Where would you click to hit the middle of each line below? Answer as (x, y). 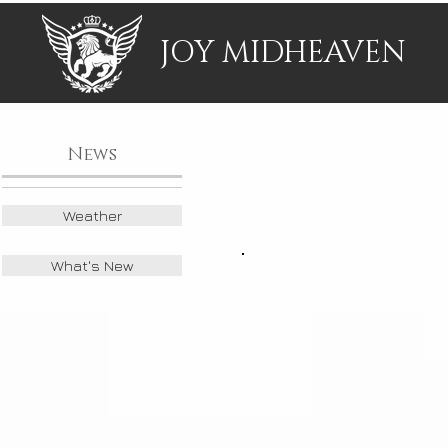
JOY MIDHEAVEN (283, 53)
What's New (92, 265)
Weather (92, 215)
